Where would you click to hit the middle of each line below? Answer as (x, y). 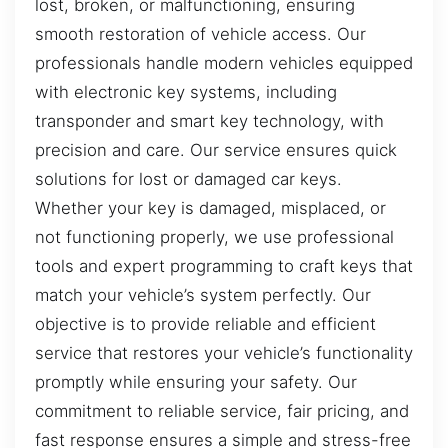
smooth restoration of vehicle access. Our (200, 33)
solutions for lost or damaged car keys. (188, 178)
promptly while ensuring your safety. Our (196, 381)
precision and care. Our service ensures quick (216, 149)
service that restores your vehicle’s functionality (224, 352)
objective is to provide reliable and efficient (205, 323)
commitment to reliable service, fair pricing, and (222, 410)
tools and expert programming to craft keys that (224, 265)
